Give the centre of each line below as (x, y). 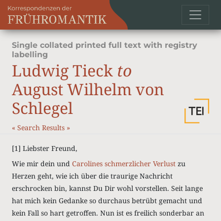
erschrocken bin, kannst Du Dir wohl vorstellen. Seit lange (107, 188)
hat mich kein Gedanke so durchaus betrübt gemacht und (107, 201)
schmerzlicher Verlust (140, 164)
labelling (30, 55)
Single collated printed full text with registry (105, 45)
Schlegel (42, 108)
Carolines (87, 164)
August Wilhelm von (88, 89)
